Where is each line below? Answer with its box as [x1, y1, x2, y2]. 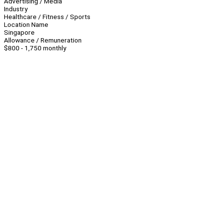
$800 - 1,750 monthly [4, 44, 66, 52]
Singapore [4, 28, 35, 37]
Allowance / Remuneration [4, 36, 82, 44]
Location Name [4, 21, 48, 29]
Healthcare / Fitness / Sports [4, 13, 90, 21]
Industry [4, 5, 27, 13]
